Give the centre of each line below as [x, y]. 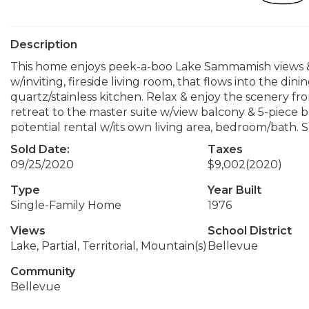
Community [43, 271]
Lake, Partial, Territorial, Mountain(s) [109, 246]
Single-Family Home [66, 205]
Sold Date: [40, 149]
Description [44, 44]
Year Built [234, 190]
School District [249, 231]
